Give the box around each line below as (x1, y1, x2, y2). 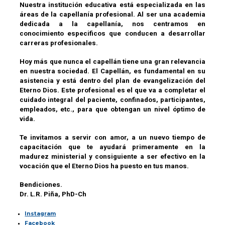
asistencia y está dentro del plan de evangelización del (19, 76, 206, 84)
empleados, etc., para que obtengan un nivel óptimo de (19, 105, 206, 113)
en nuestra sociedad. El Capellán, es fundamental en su (19, 67, 206, 75)
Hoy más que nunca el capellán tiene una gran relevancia (19, 57, 206, 65)
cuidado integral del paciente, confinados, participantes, (19, 95, 206, 103)
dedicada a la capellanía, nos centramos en (19, 20, 206, 28)
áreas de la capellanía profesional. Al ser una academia (19, 10, 206, 18)
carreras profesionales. (19, 39, 98, 47)
